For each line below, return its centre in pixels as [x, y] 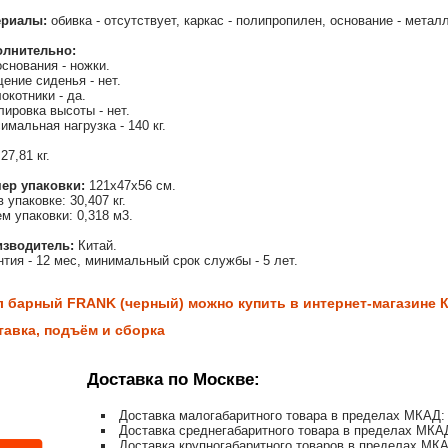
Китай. [95, 246]
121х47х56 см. [130, 186]
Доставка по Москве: [173, 380]
